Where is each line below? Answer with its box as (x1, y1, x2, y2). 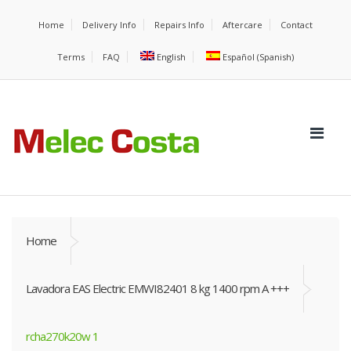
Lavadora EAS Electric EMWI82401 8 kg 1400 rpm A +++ (26, 280, 289, 296)
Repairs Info (154, 19, 204, 31)
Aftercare (223, 19, 262, 31)
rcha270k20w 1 (26, 328, 99, 344)
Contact (280, 19, 313, 31)
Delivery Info (82, 19, 136, 31)
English (157, 51, 186, 63)
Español (223, 51, 255, 63)
